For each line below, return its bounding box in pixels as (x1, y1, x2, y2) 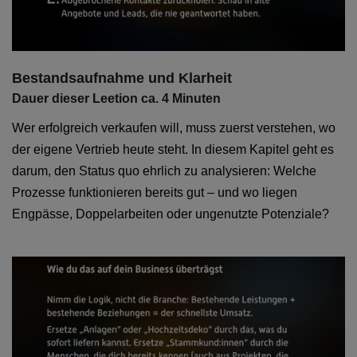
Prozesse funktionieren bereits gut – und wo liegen (12, 186, 297, 200)
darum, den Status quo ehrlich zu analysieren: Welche (12, 164, 316, 178)
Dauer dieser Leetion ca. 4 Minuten (12, 92, 221, 106)
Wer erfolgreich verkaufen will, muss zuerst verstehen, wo (12, 121, 335, 135)
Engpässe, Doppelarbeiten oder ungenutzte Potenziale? (12, 207, 329, 222)
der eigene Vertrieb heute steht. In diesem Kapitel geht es (12, 143, 334, 157)
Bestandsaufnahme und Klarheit (12, 70, 232, 87)
